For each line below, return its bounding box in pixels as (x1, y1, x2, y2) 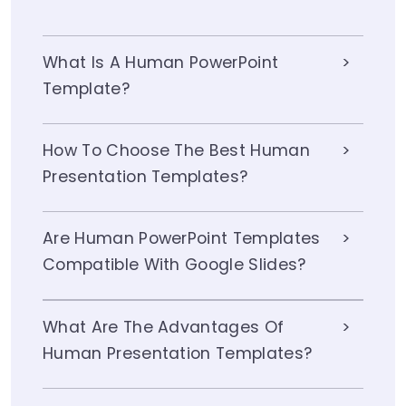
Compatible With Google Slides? (43, 254, 306, 276)
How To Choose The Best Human (43, 140, 310, 162)
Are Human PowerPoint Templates (43, 227, 321, 250)
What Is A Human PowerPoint (43, 52, 279, 74)
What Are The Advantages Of (43, 316, 285, 339)
